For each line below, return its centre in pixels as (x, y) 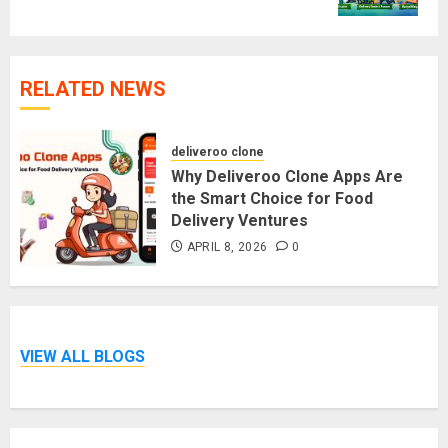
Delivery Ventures (239, 220)
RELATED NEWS (93, 88)
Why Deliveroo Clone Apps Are (287, 176)
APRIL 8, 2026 (227, 246)
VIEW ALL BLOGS (82, 357)
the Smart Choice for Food (272, 198)
